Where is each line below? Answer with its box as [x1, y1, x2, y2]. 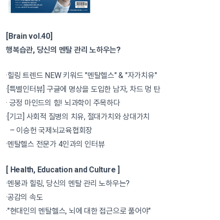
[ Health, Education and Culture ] [6, 165, 120, 174]
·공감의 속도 [6, 192, 43, 202]
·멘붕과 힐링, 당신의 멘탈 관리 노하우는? [6, 179, 130, 188]
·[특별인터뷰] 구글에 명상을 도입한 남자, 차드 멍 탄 [6, 84, 161, 94]
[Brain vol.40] [6, 31, 53, 41]
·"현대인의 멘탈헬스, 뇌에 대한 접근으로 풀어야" [6, 206, 151, 216]
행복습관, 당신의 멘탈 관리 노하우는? [6, 45, 121, 55]
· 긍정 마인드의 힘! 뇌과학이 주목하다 [6, 98, 120, 108]
